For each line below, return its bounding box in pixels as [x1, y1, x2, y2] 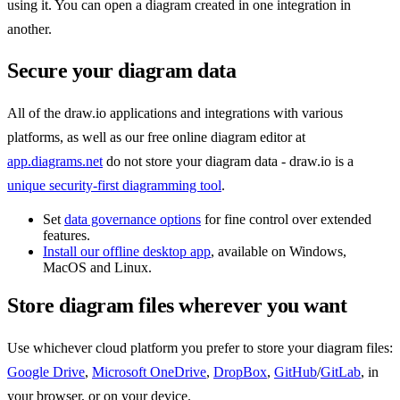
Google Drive [7, 363, 85, 379]
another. [7, 21, 52, 37]
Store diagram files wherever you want [7, 293, 347, 317]
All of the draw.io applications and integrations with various [7, 105, 343, 121]
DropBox [213, 363, 267, 379]
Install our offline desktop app [43, 244, 211, 260]
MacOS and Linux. [43, 260, 152, 276]
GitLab [321, 363, 361, 379]
